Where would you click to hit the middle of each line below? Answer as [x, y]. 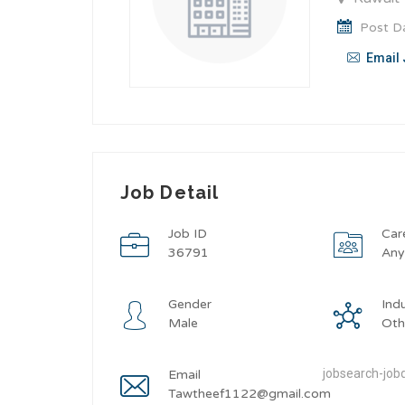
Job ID [188, 234]
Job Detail [170, 193]
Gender [190, 304]
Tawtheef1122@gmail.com [250, 394]
